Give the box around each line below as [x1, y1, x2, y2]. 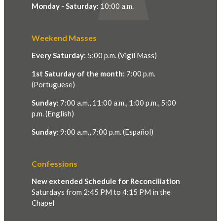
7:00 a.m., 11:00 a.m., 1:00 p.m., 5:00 [59, 98, 176, 107]
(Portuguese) [32, 79, 75, 89]
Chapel [32, 198, 54, 207]
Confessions [32, 158, 77, 168]
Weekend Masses [32, 33, 97, 42]
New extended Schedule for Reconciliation [32, 176, 180, 185]
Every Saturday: [32, 50, 86, 60]
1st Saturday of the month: [32, 69, 125, 78]
